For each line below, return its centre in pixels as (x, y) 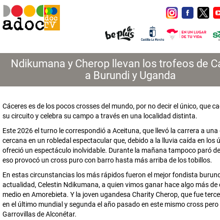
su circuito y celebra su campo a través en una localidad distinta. (100, 116)
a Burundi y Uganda (130, 75)
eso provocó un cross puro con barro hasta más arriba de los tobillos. (107, 160)
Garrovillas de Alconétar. (40, 214)
